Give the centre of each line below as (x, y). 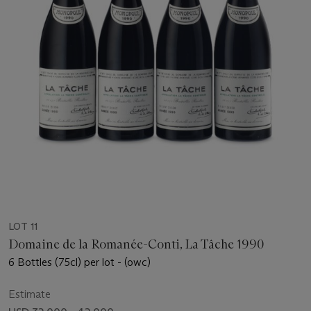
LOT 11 (23, 226)
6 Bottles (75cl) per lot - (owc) (79, 262)
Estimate (30, 294)
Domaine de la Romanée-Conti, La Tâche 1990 (136, 244)
